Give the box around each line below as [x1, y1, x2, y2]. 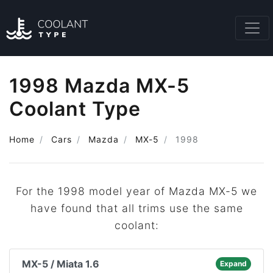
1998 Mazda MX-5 [9, 74, 190, 97]
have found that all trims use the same [30, 202, 243, 214]
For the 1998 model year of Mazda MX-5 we [16, 185, 257, 197]
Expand [219, 259, 247, 268]
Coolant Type [9, 97, 141, 121]
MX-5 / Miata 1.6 [22, 258, 99, 270]
